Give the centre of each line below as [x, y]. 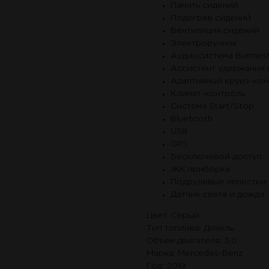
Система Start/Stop [212, 107]
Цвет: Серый [173, 216]
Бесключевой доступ [216, 157]
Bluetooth [192, 119]
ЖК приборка [200, 170]
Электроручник [204, 44]
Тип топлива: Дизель [190, 228]
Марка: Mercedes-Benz [195, 254]
